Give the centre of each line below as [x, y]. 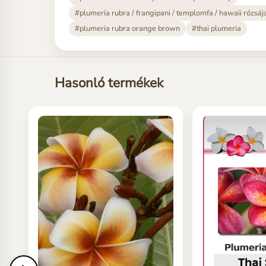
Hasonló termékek [109, 83]
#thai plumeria [216, 29]
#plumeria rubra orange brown [127, 29]
